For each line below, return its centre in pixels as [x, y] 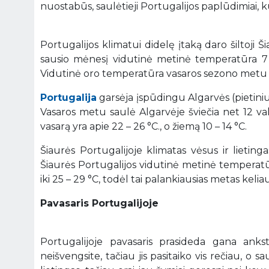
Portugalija [68, 97]
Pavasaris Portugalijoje [99, 203]
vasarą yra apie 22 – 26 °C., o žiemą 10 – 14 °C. [144, 126]
